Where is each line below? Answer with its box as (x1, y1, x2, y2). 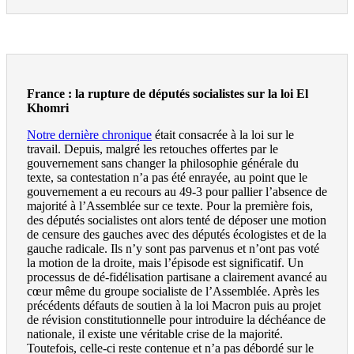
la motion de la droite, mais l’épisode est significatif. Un (27, 256, 303, 270)
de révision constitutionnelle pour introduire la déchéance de (27, 313, 326, 327)
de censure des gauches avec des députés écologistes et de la (27, 228, 326, 242)
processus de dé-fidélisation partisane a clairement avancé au (27, 270, 327, 284)
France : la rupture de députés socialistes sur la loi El (27, 87, 308, 101)
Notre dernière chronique (27, 128, 152, 142)
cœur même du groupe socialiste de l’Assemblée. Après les (27, 284, 319, 299)
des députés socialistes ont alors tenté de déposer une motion (27, 213, 326, 228)
